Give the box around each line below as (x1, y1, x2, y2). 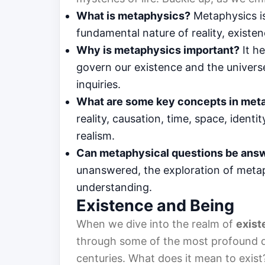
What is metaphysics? (76, 9, 190, 22)
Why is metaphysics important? (76, 44, 240, 57)
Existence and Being (76, 196, 234, 216)
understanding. (76, 181, 152, 194)
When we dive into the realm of (76, 218, 236, 231)
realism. (76, 130, 115, 143)
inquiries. (76, 78, 121, 91)
